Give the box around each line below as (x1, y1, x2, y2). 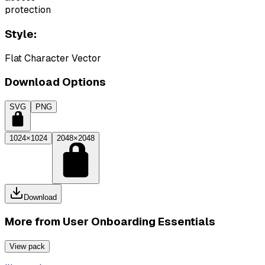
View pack (9, 241, 45, 251)
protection (5, 4, 51, 16)
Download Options (5, 76, 106, 89)
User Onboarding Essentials (63, 215, 215, 228)
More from (5, 215, 63, 228)
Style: (5, 27, 37, 40)
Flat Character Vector (5, 52, 101, 64)
